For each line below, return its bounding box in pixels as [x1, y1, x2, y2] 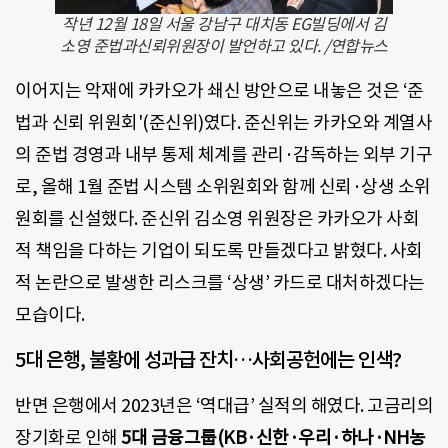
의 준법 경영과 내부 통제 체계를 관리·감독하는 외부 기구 [15, 143, 432, 167]
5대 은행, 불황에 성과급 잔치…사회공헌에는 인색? [15, 346, 401, 373]
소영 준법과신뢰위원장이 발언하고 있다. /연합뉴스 [60, 36, 388, 57]
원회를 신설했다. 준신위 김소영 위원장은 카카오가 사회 [15, 207, 419, 231]
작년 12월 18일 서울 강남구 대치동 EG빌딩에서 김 [62, 14, 386, 35]
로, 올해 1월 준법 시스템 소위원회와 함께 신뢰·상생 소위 [15, 175, 431, 199]
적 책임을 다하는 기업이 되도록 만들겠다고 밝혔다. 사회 [15, 239, 423, 263]
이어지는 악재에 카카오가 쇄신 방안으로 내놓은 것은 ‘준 [15, 79, 424, 103]
